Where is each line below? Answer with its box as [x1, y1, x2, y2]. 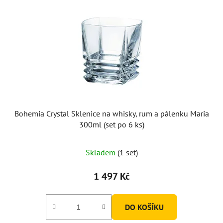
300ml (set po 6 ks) [79, 119, 144, 129]
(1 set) [117, 147, 138, 157]
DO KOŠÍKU [125, 202, 164, 212]
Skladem [85, 147, 117, 157]
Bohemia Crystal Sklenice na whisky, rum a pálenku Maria [14, 108, 209, 118]
